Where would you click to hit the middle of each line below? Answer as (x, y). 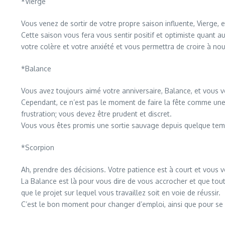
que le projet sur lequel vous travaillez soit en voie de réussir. (121, 193)
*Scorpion (38, 147)
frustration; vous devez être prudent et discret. (96, 114)
